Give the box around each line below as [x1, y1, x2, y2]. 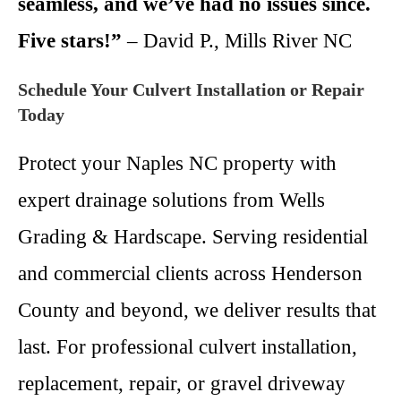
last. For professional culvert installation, [18, 336, 357, 358]
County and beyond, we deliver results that [18, 299, 376, 321]
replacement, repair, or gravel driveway [18, 372, 346, 395]
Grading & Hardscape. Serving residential [18, 226, 368, 248]
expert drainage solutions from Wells [18, 189, 325, 211]
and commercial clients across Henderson [18, 262, 363, 285]
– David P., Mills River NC [122, 30, 352, 52]
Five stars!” [18, 30, 122, 52]
